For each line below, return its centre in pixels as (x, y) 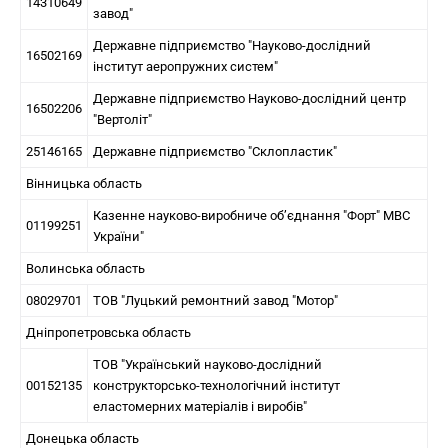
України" (118, 236)
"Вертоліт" (122, 119)
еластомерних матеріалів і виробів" (200, 406)
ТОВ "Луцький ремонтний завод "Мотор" (215, 300)
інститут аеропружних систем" (185, 66)
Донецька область (82, 438)
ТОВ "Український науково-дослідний (207, 364)
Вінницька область (84, 183)
